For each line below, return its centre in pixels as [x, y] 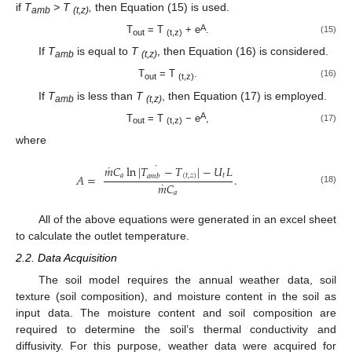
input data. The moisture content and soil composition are [176, 313]
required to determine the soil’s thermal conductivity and [176, 330]
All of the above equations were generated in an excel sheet [187, 220]
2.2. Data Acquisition [66, 258]
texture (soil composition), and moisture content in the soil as [176, 297]
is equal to [102, 51]
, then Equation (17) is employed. [244, 95]
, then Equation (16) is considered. [242, 51]
